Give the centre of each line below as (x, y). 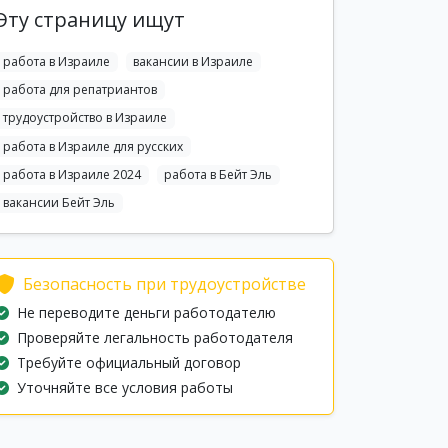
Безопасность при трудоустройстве (164, 284)
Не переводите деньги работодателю (146, 313)
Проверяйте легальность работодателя (155, 338)
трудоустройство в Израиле (84, 118)
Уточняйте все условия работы (125, 388)
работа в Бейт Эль (218, 174)
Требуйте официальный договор (129, 363)
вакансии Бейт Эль (58, 202)
